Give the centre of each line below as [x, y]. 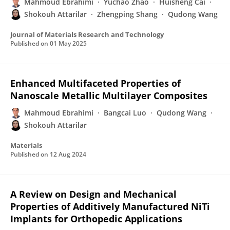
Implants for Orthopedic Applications [96, 219]
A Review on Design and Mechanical [93, 194]
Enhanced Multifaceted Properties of [95, 83]
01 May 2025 [68, 43]
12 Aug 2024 [68, 154]
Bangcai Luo [125, 113]
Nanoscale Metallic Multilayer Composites [109, 95]
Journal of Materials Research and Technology [87, 34]
